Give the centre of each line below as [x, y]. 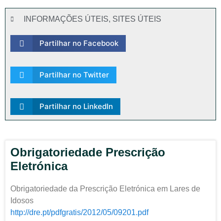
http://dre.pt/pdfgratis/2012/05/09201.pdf [79, 212]
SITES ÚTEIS [137, 19]
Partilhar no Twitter [74, 75]
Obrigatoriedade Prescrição [88, 152]
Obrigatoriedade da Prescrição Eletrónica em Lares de [105, 189]
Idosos [22, 201]
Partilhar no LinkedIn [76, 106]
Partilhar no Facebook [79, 43]
